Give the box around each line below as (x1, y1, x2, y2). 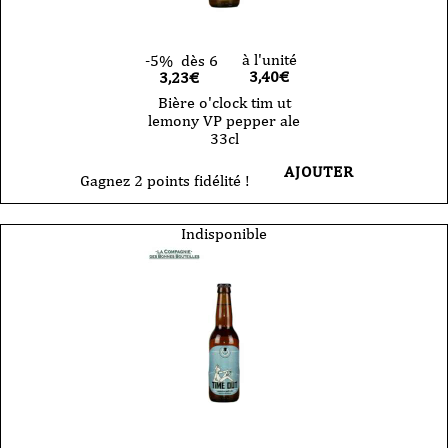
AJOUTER (284, 161, 354, 181)
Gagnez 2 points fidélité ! (80, 170, 250, 190)
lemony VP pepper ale (148, 110, 300, 130)
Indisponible (181, 223, 267, 243)
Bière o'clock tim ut (157, 92, 291, 112)
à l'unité (241, 49, 297, 69)
